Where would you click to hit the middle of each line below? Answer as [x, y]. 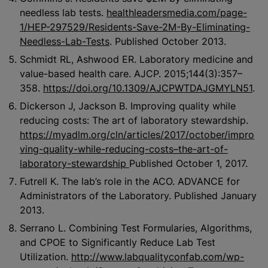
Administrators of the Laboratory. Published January [138, 195]
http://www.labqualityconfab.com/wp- [158, 256]
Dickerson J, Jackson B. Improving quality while [128, 106]
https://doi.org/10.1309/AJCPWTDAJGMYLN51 [148, 88]
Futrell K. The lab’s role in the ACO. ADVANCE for [130, 181]
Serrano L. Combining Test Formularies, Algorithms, [136, 228]
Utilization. [45, 256]
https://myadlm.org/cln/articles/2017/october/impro [137, 134]
